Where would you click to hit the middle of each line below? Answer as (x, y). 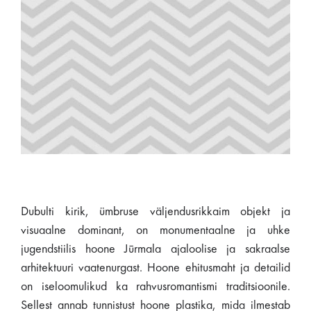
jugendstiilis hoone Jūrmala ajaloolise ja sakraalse (155, 249)
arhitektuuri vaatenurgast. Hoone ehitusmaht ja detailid (155, 268)
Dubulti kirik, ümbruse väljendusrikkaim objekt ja (155, 212)
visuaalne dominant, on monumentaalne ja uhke (155, 230)
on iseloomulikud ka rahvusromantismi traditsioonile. (155, 287)
